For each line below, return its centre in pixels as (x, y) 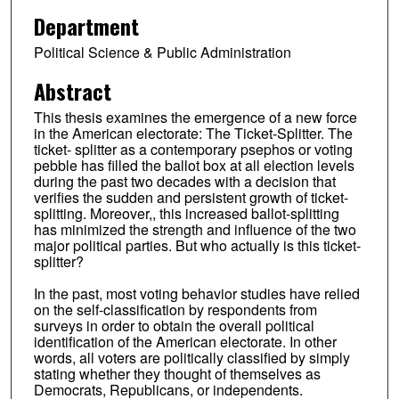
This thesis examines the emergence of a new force (195, 117)
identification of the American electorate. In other (185, 341)
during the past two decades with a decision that (184, 181)
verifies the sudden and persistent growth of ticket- (191, 197)
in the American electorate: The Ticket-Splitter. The (193, 133)
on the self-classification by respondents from (175, 309)
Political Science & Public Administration (162, 52)
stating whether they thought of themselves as (177, 373)
